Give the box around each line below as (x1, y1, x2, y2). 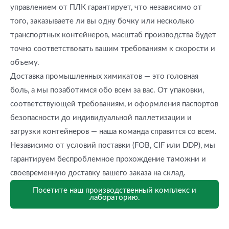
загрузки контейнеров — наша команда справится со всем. (10, 127, 217, 135)
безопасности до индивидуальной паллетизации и (10, 113, 192, 122)
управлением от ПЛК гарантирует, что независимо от (10, 3, 202, 11)
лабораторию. (89, 193, 140, 201)
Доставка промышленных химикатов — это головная (10, 72, 198, 80)
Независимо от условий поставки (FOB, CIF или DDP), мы (10, 141, 215, 149)
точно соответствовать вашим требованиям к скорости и (10, 44, 215, 53)
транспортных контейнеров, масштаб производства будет (10, 31, 216, 39)
